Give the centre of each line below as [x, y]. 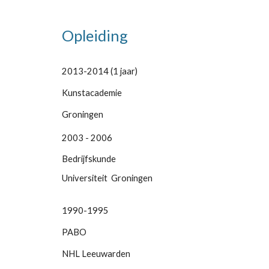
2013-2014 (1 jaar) [99, 71]
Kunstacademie [92, 93]
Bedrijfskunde [89, 159]
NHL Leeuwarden [96, 254]
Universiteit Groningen [107, 178]
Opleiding [95, 35]
